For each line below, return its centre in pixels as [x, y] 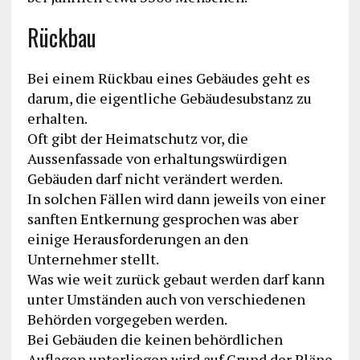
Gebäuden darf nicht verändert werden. [155, 179]
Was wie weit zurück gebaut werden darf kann [176, 279]
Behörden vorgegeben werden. [127, 319]
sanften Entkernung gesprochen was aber [162, 219]
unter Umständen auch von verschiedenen [166, 299]
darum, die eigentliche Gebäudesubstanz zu [169, 98]
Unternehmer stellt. [93, 259]
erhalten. [57, 119]
